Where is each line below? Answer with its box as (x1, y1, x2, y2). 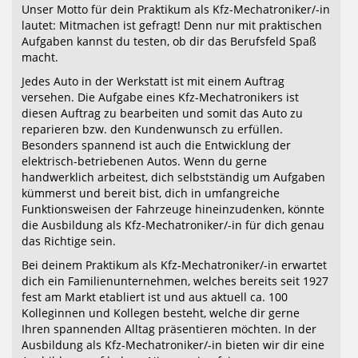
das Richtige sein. (22, 233, 116, 249)
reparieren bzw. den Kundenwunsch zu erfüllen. (22, 121, 283, 137)
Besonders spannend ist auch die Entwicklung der (22, 137, 291, 153)
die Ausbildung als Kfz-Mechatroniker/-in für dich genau (22, 217, 324, 233)
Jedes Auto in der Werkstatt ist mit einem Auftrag (22, 74, 284, 89)
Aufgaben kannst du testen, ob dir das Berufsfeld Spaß (22, 34, 316, 49)
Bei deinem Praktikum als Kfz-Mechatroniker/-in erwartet (22, 257, 327, 272)
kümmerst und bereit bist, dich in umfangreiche (22, 185, 280, 201)
